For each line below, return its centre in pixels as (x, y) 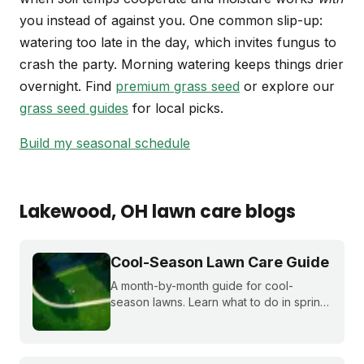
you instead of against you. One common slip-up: (171, 21)
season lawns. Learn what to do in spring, (221, 302)
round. (128, 351)
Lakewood (65, 212)
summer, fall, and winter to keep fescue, (218, 318)
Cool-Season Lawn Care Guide (220, 262)
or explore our (287, 87)
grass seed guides (74, 108)
